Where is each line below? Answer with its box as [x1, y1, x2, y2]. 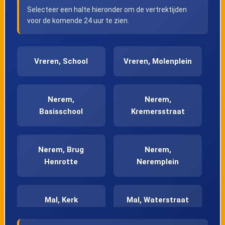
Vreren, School [34, 57, 88, 66]
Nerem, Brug [38, 145, 84, 155]
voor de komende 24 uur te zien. [27, 17, 129, 25]
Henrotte [44, 157, 78, 167]
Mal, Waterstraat [127, 195, 189, 205]
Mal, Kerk [44, 195, 78, 205]
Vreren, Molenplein [124, 57, 192, 66]
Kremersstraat [131, 107, 185, 117]
